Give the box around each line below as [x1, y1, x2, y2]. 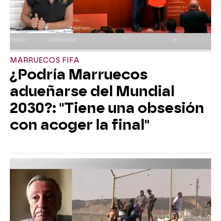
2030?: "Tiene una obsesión [10, 99, 204, 116]
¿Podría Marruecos [10, 66, 147, 83]
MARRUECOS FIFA [10, 56, 79, 65]
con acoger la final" [10, 116, 149, 133]
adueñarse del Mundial [10, 82, 175, 100]
